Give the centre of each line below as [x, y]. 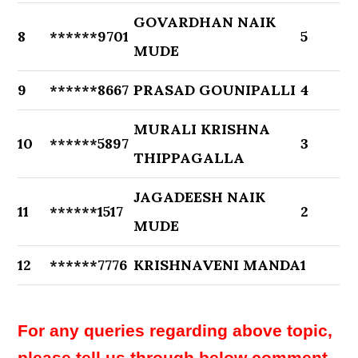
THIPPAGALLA [189, 158]
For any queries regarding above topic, [175, 331]
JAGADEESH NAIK [200, 197]
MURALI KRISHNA [202, 129]
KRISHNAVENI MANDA [217, 265]
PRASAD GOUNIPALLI [215, 90]
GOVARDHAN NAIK [205, 22]
